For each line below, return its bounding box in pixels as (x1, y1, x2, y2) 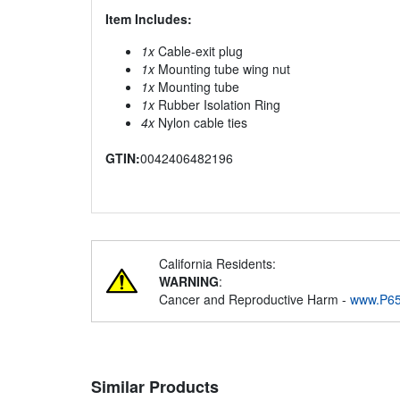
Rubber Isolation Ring (154, 96, 280, 114)
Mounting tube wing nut (154, 60, 290, 79)
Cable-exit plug (154, 42, 243, 61)
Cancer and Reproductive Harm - (159, 290, 350, 309)
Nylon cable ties (154, 113, 247, 132)
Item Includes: (105, 10, 192, 29)
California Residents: (159, 254, 276, 273)
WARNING (159, 272, 219, 291)
